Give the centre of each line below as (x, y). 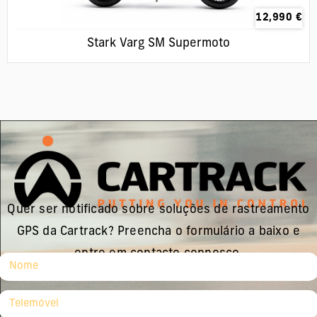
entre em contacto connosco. (158, 253)
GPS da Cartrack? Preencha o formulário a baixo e (158, 231)
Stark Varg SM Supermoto (158, 44)
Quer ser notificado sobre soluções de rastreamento (158, 209)
